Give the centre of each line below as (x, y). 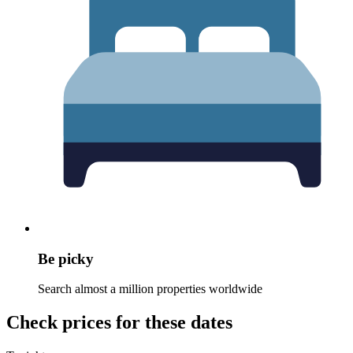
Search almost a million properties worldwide (150, 289)
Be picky (66, 258)
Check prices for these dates (119, 323)
